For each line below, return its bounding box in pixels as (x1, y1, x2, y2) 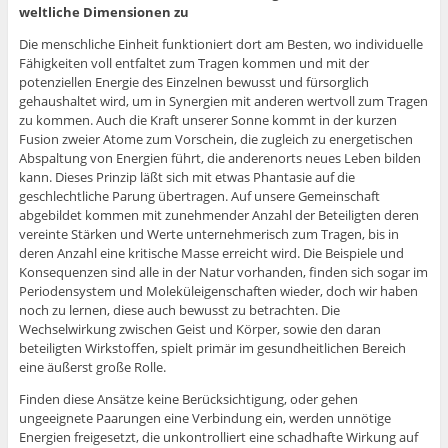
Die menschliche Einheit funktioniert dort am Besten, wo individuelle (18, 35, 423, 54)
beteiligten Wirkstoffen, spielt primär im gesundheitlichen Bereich (18, 339, 406, 358)
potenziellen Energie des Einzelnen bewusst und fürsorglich (18, 73, 369, 92)
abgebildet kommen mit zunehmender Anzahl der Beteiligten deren (18, 206, 419, 225)
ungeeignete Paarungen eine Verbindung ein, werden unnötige (18, 409, 391, 428)
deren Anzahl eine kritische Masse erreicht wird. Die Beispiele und (18, 244, 404, 263)
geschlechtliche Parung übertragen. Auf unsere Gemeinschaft (18, 187, 380, 206)
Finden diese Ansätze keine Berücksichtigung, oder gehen (18, 390, 358, 409)
